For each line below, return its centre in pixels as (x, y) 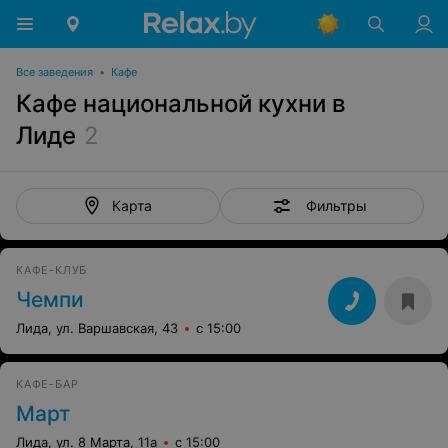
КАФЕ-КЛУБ (52, 270)
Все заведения (54, 72)
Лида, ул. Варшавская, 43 (97, 328)
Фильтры (336, 205)
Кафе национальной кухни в (181, 103)
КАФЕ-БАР (47, 384)
